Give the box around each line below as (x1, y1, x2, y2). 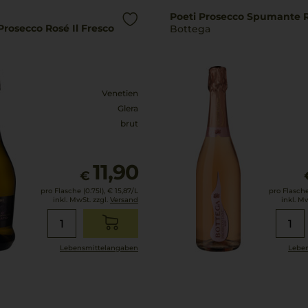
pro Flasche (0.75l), (41, 186, 105, 195)
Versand (110, 195, 138, 204)
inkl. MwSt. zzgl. (53, 195, 110, 204)
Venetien (102, 88, 138, 98)
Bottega (170, 23, 210, 35)
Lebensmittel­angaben (60, 243, 138, 252)
